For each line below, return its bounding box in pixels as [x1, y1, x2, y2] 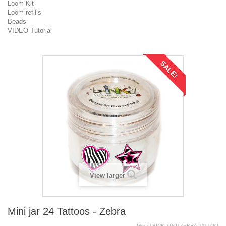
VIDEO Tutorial [8, 27, 52, 34]
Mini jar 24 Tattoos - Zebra [8, 206, 126, 217]
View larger [89, 172, 125, 179]
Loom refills [8, 9, 41, 16]
